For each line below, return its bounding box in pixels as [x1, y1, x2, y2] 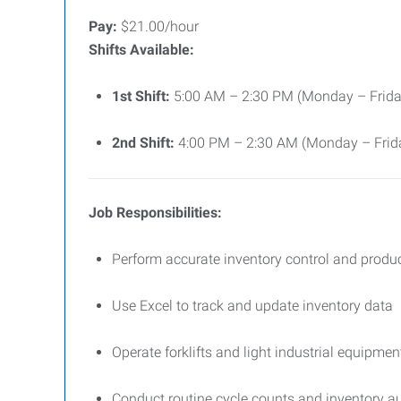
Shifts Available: [89, 41, 194, 58]
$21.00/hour [117, 18, 199, 35]
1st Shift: [112, 88, 170, 105]
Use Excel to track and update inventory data [112, 297, 393, 314]
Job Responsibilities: [89, 204, 222, 221]
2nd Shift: [112, 134, 175, 151]
